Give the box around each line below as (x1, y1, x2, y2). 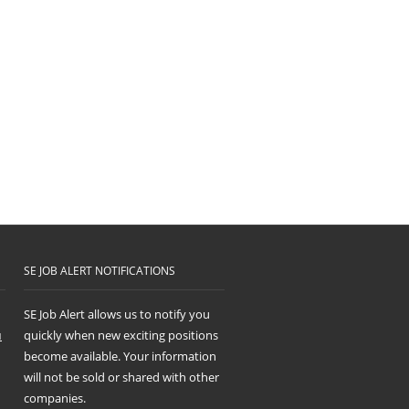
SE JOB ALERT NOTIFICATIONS (24, 263, 175, 278)
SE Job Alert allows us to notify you (24, 306, 210, 322)
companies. (24, 390, 86, 406)
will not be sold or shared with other (24, 369, 219, 385)
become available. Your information (24, 348, 216, 364)
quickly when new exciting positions (24, 327, 218, 343)
